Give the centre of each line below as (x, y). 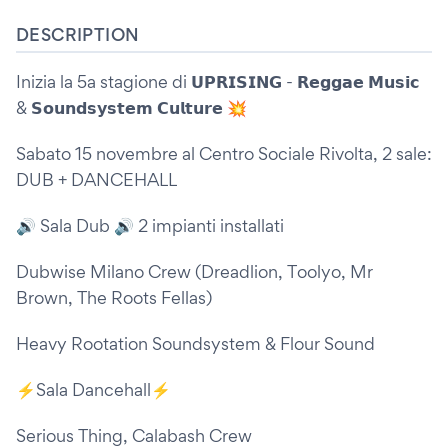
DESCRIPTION (78, 34)
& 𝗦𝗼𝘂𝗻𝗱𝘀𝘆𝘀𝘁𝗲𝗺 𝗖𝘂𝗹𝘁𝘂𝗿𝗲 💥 (131, 107)
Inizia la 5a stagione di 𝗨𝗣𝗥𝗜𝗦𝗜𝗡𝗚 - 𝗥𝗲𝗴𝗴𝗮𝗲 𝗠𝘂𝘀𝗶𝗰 (217, 81)
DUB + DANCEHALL (96, 179)
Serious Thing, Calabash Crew (134, 435)
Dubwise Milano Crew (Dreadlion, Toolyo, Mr (194, 271)
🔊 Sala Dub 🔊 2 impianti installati (150, 225)
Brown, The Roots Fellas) (114, 297)
